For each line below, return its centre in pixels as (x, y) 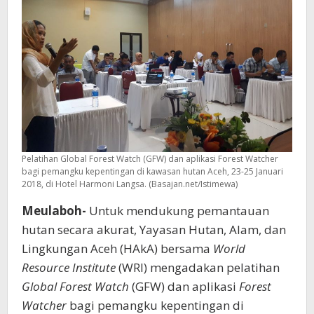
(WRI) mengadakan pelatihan (199, 268)
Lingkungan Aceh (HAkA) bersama (117, 249)
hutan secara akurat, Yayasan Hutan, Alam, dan (154, 230)
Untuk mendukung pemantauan (178, 211)
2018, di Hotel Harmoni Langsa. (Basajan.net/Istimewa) (130, 184)
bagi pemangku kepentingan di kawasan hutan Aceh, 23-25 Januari (152, 172)
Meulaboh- (54, 211)
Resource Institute (70, 268)
